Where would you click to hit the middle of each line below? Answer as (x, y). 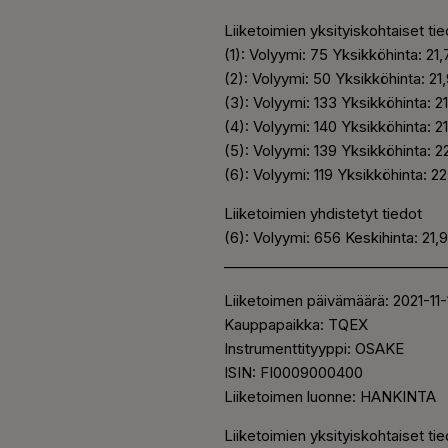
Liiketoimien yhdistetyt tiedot (323, 214)
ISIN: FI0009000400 (293, 373)
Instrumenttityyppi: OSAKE (314, 349)
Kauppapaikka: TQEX (296, 325)
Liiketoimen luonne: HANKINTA (330, 397)
